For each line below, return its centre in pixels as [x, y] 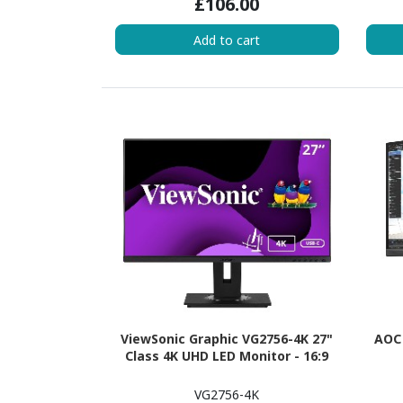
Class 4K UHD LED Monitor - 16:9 [227, 356]
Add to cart [227, 40]
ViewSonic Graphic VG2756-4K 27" [227, 339]
